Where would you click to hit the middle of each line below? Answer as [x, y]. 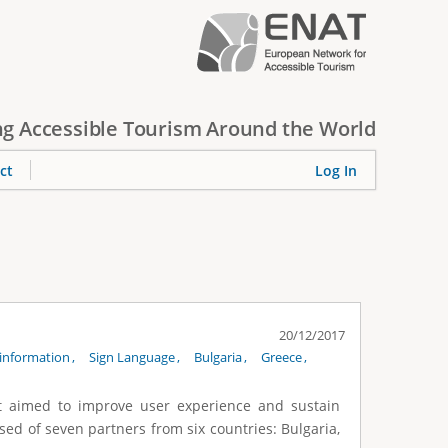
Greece [281, 357]
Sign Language [132, 357]
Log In [336, 170]
